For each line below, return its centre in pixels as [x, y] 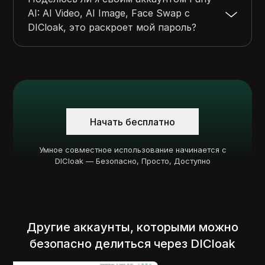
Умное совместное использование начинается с [132, 150]
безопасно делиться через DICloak [132, 244]
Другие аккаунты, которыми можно [132, 227]
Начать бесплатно [132, 122]
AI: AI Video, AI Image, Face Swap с [109, 13]
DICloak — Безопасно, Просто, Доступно [132, 161]
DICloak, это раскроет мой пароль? [112, 28]
